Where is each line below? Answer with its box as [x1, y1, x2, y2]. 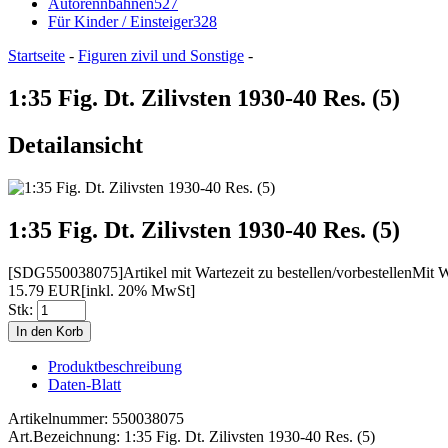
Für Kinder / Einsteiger [48, 13, 193, 30]
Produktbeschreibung [48, 357, 182, 375]
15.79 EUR [8, 281, 81, 299]
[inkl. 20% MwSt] [81, 281, 195, 299]
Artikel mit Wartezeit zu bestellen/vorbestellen [123, 263, 412, 281]
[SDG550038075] [8, 263, 123, 281]
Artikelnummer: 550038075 [8, 409, 184, 427]
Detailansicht [8, 131, 143, 158]
